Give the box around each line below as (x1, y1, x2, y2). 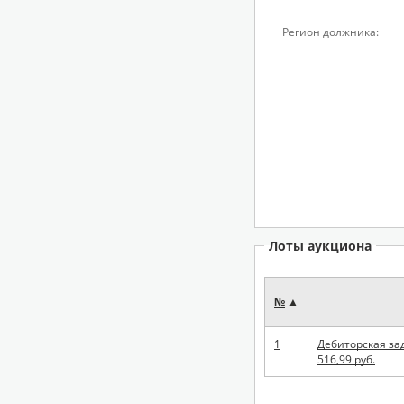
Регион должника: (282, 24, 379, 40)
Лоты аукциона (269, 237, 372, 254)
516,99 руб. (317, 352, 375, 367)
